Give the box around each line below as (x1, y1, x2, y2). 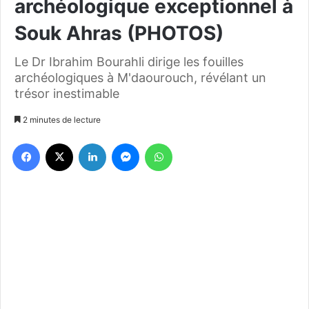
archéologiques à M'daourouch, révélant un (14, 70, 266, 85)
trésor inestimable (14, 86, 119, 101)
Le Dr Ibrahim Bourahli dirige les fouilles (14, 54, 243, 69)
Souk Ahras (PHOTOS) (14, 21, 223, 45)
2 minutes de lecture (21, 114, 101, 125)
